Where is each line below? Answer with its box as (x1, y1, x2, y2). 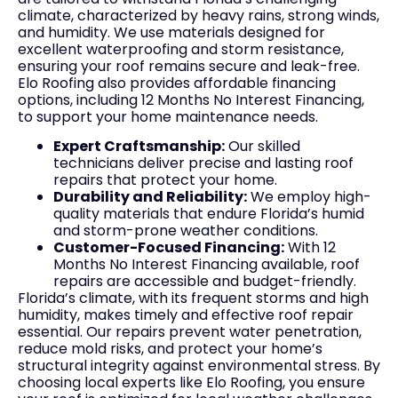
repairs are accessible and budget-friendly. (53, 271, 356, 291)
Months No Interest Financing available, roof (53, 254, 360, 275)
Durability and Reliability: (53, 187, 247, 207)
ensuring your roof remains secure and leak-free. (18, 55, 360, 76)
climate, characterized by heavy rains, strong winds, (18, 4, 379, 26)
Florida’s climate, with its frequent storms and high (18, 288, 369, 308)
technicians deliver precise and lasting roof (53, 153, 354, 173)
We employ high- (247, 187, 371, 207)
